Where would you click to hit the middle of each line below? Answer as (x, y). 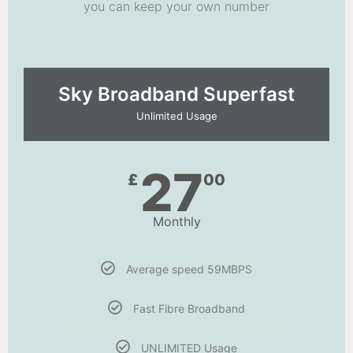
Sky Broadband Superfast (176, 95)
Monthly (176, 222)
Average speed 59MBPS (189, 269)
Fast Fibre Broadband (189, 309)
